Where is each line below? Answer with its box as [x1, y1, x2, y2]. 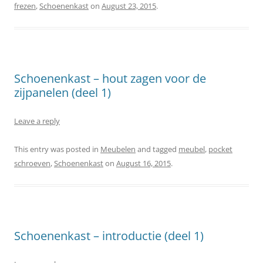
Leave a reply [14, 115, 60, 126]
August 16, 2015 [116, 157, 171, 168]
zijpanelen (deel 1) [14, 84, 111, 100]
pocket [208, 143, 232, 154]
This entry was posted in [14, 143, 100, 154]
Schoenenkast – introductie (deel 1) [14, 227, 204, 244]
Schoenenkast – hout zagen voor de [14, 70, 206, 86]
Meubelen [100, 143, 136, 154]
